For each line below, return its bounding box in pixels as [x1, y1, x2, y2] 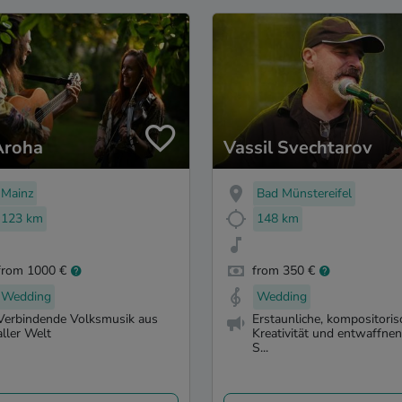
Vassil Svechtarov [223, 135, 372, 160]
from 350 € [252, 262, 315, 280]
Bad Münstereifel [257, 184, 352, 202]
